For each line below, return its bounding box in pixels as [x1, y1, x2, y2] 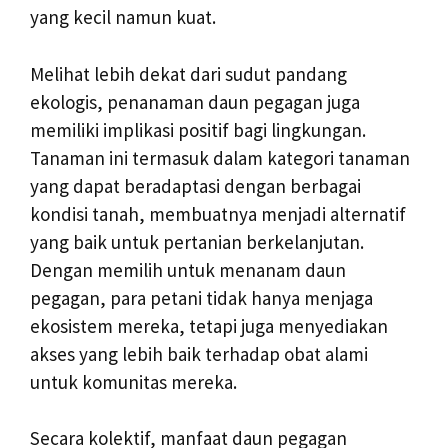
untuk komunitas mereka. [30, 369, 237, 394]
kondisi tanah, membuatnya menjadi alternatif [30, 201, 406, 226]
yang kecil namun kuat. [30, 5, 216, 29]
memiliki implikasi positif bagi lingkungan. [30, 117, 366, 142]
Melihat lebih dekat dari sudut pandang [30, 61, 347, 86]
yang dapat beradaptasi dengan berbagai [30, 173, 361, 198]
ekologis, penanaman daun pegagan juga [30, 89, 360, 114]
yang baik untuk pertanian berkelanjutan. [30, 229, 364, 254]
